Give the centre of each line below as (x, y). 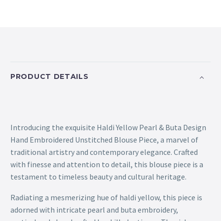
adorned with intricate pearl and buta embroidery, (94, 210)
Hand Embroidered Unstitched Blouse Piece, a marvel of (104, 139)
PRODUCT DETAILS (50, 77)
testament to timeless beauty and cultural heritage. (98, 176)
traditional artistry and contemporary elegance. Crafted (104, 152)
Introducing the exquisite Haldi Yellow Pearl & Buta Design (108, 127)
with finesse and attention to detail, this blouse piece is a (107, 164)
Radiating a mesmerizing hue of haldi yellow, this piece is (106, 198)
